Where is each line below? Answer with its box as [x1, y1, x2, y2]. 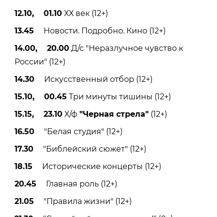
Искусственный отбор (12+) [34, 74, 153, 84]
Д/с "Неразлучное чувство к [69, 43, 183, 53]
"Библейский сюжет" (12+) [33, 144, 146, 154]
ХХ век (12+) [62, 8, 108, 18]
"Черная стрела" [79, 109, 149, 119]
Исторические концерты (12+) [32, 161, 161, 171]
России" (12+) [15, 57, 65, 66]
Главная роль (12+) [36, 179, 117, 188]
